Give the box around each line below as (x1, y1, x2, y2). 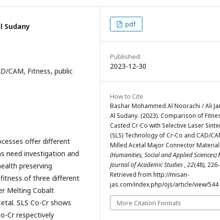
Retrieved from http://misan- (110, 170, 189, 179)
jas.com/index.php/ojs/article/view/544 (110, 180, 219, 189)
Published (110, 52, 140, 61)
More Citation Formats (117, 198, 181, 207)
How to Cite (110, 91, 143, 101)
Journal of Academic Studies (110, 160, 184, 169)
